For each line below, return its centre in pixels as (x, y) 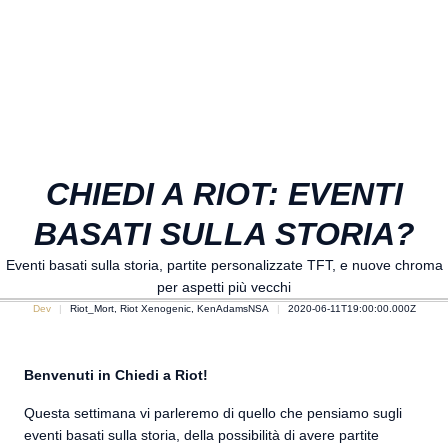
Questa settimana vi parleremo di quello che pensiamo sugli (213, 413)
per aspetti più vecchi (224, 287)
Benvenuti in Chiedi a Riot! (116, 375)
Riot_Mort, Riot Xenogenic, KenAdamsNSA (169, 308)
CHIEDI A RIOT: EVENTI (224, 194)
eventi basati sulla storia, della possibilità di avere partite (201, 435)
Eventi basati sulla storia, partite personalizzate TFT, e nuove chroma (224, 265)
